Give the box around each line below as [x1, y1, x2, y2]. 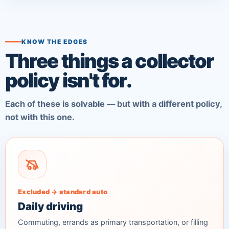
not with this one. [5, 111, 75, 122]
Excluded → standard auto [18, 187, 108, 196]
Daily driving [18, 199, 83, 213]
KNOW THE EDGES [21, 37, 88, 45]
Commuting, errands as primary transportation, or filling [18, 217, 208, 227]
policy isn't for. [5, 68, 131, 92]
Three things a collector [5, 49, 214, 73]
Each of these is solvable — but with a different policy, [5, 98, 222, 109]
